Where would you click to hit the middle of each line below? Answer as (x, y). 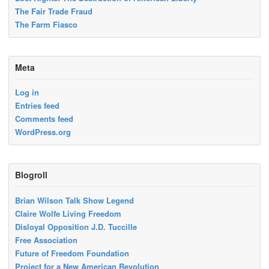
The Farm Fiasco (46, 24)
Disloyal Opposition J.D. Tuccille (76, 226)
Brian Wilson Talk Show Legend (74, 200)
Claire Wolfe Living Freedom (68, 213)
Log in (27, 92)
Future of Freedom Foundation (72, 253)
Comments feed (44, 119)
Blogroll (31, 175)
